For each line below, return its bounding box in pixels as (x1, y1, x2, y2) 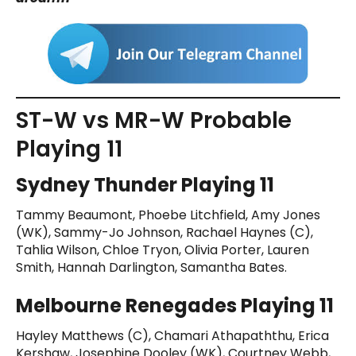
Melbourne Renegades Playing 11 (16, 292, 334, 319)
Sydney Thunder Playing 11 (16, 171, 274, 198)
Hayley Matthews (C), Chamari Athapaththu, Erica (16, 326, 329, 345)
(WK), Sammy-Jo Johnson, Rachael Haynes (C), (16, 222, 313, 242)
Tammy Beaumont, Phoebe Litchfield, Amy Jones (16, 205, 320, 224)
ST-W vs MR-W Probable (16, 104, 292, 136)
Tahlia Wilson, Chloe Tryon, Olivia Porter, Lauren (16, 240, 309, 259)
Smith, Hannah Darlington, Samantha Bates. (16, 257, 287, 277)
